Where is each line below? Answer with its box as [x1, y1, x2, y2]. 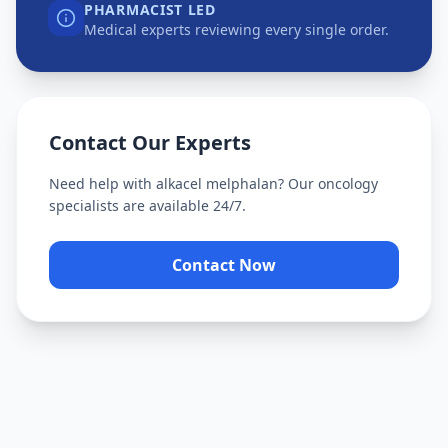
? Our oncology [278, 174, 378, 193]
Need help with [49, 174, 156, 193]
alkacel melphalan [156, 174, 278, 193]
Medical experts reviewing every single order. [84, 20, 389, 39]
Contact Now [172, 254, 276, 276]
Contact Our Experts [49, 129, 251, 156]
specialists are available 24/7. [49, 196, 246, 215]
